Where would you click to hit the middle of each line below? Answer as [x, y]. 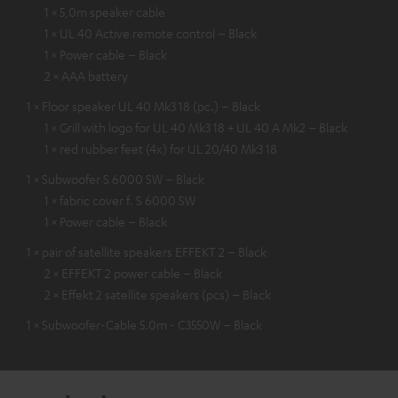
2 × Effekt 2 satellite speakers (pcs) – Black [158, 295]
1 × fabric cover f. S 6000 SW [120, 200]
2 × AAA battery [86, 76]
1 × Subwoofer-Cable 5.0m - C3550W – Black [144, 325]
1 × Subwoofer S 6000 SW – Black [115, 179]
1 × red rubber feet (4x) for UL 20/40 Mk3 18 [161, 149]
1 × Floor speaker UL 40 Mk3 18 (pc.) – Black [143, 106]
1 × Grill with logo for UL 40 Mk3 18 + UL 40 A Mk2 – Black [196, 127]
